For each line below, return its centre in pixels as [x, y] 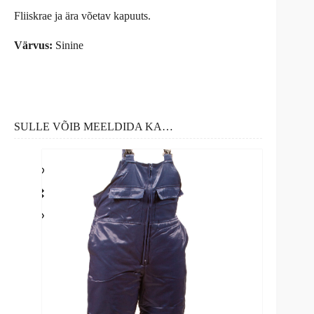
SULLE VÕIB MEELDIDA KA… [94, 127]
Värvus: [35, 46]
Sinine [69, 46]
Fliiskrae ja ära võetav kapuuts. [82, 16]
